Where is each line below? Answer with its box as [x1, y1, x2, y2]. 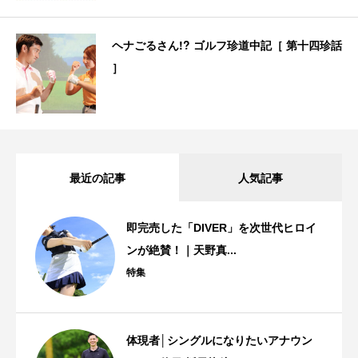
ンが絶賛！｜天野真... [126, 244, 237, 257]
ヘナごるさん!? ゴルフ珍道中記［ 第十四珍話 [112, 37, 342, 54]
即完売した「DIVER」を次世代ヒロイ [126, 221, 316, 235]
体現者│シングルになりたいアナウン [126, 334, 312, 348]
